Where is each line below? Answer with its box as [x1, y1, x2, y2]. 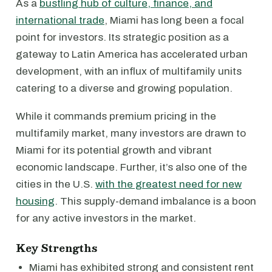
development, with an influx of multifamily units [16, 66, 242, 77]
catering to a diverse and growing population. [16, 83, 235, 94]
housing [16, 195, 55, 207]
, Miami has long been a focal [104, 15, 244, 26]
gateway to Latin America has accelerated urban [16, 49, 248, 60]
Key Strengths [16, 240, 97, 256]
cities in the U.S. [16, 178, 95, 190]
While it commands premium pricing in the [16, 110, 216, 122]
